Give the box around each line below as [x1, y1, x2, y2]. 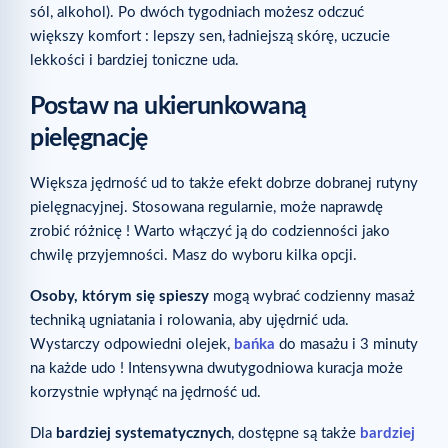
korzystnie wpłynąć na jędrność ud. [30, 384, 261, 400]
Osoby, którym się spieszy [30, 288, 209, 304]
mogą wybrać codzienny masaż [209, 288, 415, 304]
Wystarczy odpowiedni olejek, [30, 336, 234, 352]
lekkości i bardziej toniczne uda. [30, 53, 239, 69]
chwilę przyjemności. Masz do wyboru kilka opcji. [30, 247, 357, 263]
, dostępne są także [231, 426, 360, 442]
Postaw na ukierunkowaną [30, 93, 307, 119]
